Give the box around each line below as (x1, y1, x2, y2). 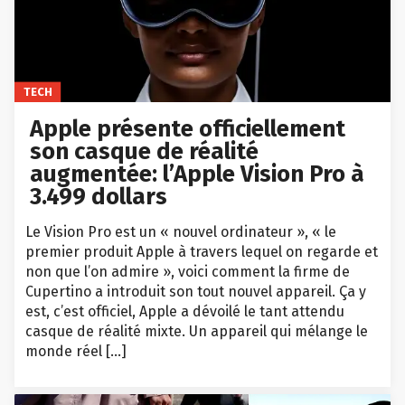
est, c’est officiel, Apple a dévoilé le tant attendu (25, 302, 344, 320)
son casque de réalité (30, 137, 259, 165)
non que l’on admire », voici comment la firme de (25, 262, 350, 280)
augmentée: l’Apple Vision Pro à (30, 159, 365, 188)
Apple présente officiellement (30, 114, 346, 143)
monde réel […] (25, 342, 127, 360)
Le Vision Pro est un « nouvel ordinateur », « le (25, 222, 336, 240)
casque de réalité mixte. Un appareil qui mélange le (25, 322, 368, 340)
